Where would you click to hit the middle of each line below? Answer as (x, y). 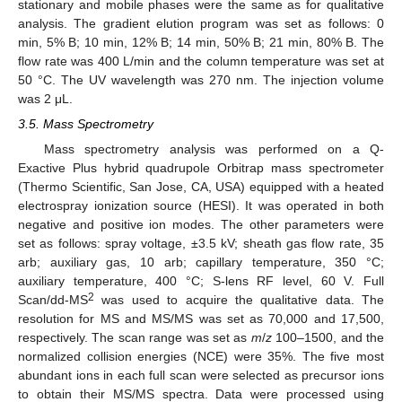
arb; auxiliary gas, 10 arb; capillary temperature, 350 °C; (201, 262)
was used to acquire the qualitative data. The (239, 299)
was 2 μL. (45, 98)
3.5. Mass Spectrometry (86, 123)
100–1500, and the (328, 337)
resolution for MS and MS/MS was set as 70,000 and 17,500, (201, 318)
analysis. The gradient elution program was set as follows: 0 (201, 23)
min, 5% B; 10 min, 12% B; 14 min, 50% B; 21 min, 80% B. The (201, 42)
